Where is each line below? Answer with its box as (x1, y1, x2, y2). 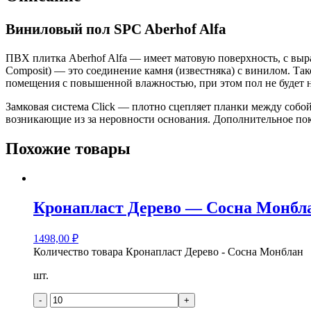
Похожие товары (6, 139, 131, 158)
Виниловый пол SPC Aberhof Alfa (6, 20, 226, 37)
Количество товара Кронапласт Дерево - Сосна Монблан (33, 246, 303, 258)
